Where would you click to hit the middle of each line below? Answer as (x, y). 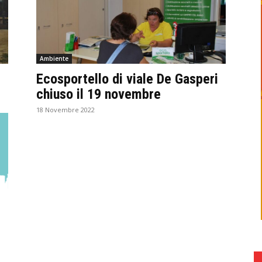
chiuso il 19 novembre (99, 94)
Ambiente (54, 59)
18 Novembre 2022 (65, 110)
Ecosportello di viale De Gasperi (127, 79)
